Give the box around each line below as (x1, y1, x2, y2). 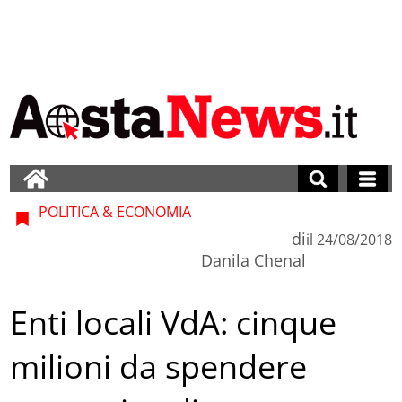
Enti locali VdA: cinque (10, 301, 337, 345)
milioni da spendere (10, 345, 308, 389)
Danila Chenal (200, 249, 306, 271)
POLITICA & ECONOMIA (35, 201, 192, 222)
